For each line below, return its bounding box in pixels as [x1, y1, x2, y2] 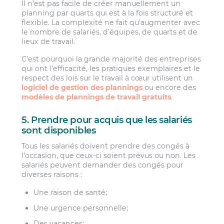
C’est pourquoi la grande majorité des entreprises [21, 54, 201, 64]
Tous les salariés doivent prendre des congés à [21, 141, 190, 151]
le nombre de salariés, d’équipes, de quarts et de [21, 27, 198, 36]
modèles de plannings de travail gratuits [21, 92, 171, 102]
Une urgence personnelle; [33, 203, 128, 212]
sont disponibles [21, 124, 96, 136]
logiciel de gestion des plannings [21, 83, 143, 92]
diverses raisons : [21, 170, 82, 179]
